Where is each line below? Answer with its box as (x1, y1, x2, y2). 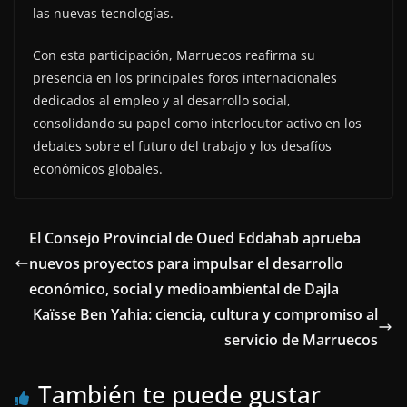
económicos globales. (33, 160, 163, 178)
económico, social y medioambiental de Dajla (29, 279, 339, 300)
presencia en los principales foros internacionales (33, 69, 337, 87)
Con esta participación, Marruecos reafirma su (33, 46, 315, 65)
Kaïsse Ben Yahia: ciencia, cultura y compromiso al (33, 304, 378, 325)
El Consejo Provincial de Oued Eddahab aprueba (29, 228, 361, 249)
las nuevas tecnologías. (33, 5, 174, 23)
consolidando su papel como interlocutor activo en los (33, 114, 362, 133)
